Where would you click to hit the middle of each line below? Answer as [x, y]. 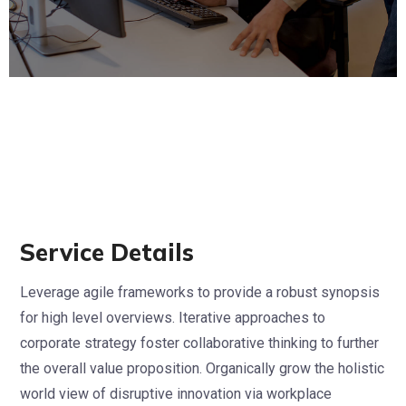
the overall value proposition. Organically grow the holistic [202, 368]
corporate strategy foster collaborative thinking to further [199, 343]
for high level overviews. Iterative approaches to [173, 317]
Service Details [107, 252]
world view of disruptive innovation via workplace [176, 393]
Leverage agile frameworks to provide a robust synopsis [200, 292]
